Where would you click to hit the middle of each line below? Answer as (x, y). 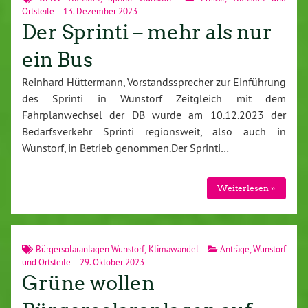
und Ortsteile (46, 262)
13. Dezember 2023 (99, 11)
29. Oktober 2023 (111, 262)
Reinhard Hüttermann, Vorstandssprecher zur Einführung (154, 82)
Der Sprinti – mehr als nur (147, 33)
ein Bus (57, 60)
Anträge (234, 249)
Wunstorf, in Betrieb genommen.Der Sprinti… (125, 148)
